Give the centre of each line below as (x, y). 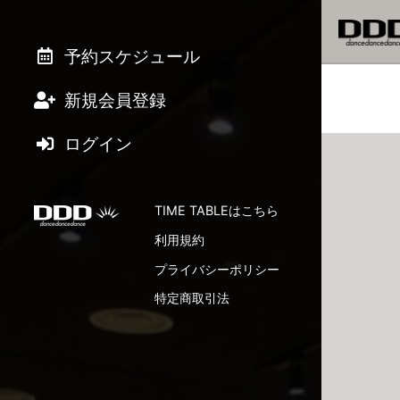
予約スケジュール (130, 56)
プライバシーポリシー (217, 269)
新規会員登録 (113, 100)
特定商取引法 (192, 298)
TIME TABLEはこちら (216, 211)
